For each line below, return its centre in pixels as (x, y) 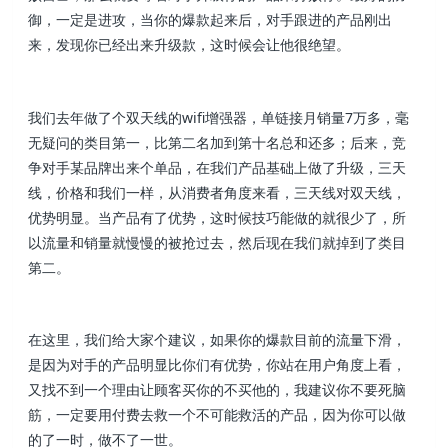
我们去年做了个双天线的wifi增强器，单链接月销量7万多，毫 (219, 117)
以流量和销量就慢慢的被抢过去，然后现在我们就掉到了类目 (217, 242)
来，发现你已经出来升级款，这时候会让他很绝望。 (189, 45)
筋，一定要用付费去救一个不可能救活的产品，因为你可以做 (217, 414)
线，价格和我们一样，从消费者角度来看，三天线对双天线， (217, 192)
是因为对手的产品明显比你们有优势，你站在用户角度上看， (217, 364)
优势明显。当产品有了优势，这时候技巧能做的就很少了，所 (217, 217)
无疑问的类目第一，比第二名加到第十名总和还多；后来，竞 (217, 142)
